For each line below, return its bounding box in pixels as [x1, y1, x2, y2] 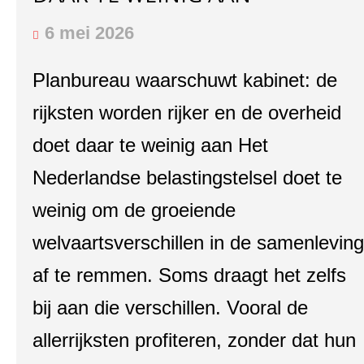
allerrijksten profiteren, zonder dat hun [32, 329, 356, 351]
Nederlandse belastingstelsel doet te [32, 167, 342, 188]
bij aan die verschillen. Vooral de [32, 297, 308, 318]
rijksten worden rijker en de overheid [32, 102, 341, 123]
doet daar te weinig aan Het [32, 134, 268, 156]
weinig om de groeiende [32, 199, 236, 221]
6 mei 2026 [45, 23, 134, 43]
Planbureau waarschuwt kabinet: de [32, 69, 337, 91]
